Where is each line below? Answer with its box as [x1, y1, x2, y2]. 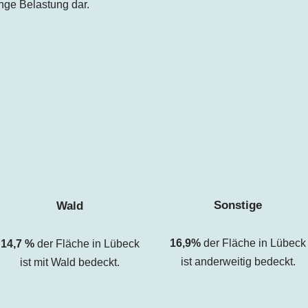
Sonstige [214, 199, 263, 212]
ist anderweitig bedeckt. [180, 256, 296, 268]
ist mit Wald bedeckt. [20, 256, 120, 268]
